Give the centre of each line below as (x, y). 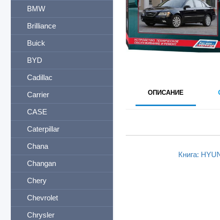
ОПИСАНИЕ (166, 93)
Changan (41, 163)
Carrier (38, 95)
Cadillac (40, 77)
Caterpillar (43, 129)
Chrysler (41, 215)
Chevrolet (42, 198)
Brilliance (41, 26)
